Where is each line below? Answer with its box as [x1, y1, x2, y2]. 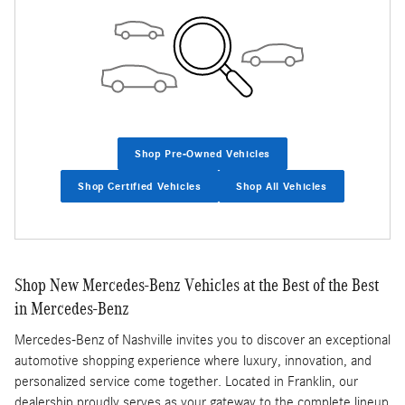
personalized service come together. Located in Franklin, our [14, 372, 358, 390]
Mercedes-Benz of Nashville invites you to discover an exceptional [14, 331, 391, 348]
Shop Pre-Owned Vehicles [134, 146, 271, 160]
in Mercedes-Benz [14, 298, 129, 319]
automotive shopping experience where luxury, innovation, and [14, 352, 372, 369]
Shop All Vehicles [236, 179, 327, 193]
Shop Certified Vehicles [78, 179, 202, 193]
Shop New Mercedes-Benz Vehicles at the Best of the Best [14, 275, 379, 296]
